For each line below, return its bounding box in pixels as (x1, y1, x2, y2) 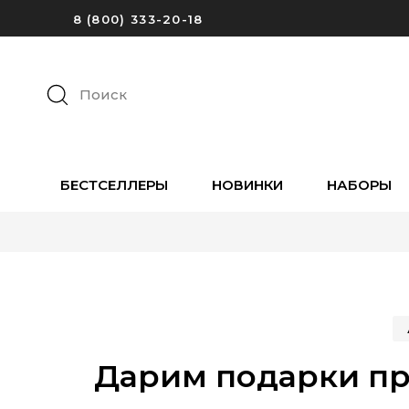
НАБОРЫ (326, 175, 392, 194)
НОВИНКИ (211, 175, 283, 194)
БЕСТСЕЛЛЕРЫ (59, 175, 168, 194)
